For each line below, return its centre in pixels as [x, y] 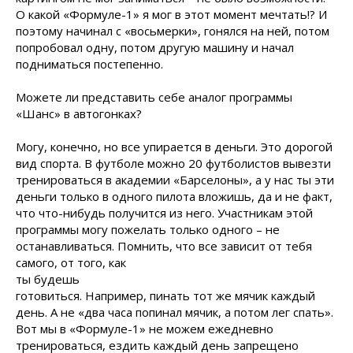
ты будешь [48, 279]
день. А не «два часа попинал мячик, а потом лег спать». [175, 312]
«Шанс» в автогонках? [79, 113]
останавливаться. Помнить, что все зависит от [150, 246]
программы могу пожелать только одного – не [148, 229]
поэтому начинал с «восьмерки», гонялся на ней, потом [173, 31]
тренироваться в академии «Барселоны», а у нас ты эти [175, 180]
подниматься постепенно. [89, 64]
